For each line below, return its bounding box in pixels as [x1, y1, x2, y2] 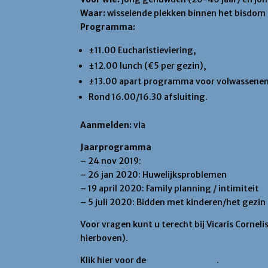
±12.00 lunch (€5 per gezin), [89, 60, 207, 71]
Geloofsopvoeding [143, 155, 221, 166]
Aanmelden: [80, 119, 132, 130]
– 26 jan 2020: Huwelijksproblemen [80, 169, 227, 180]
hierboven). [80, 232, 129, 243]
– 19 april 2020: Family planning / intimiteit [80, 182, 260, 194]
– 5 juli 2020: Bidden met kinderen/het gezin [80, 196, 266, 208]
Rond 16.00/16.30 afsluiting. [89, 91, 208, 102]
